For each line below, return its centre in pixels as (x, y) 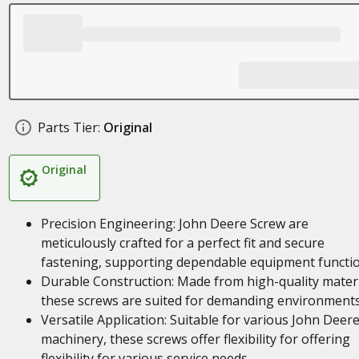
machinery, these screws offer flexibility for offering (195, 339)
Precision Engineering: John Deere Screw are (174, 224)
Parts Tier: (69, 127)
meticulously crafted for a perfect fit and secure (182, 243)
